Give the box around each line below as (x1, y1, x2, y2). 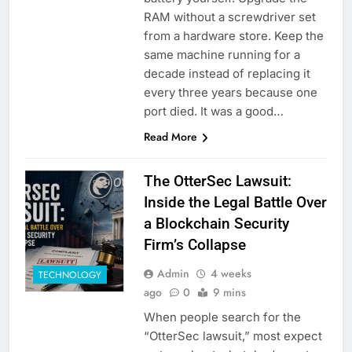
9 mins (212, 284, 246, 301)
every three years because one (143, 85, 317, 101)
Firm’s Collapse (143, 236, 246, 255)
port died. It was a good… (143, 104, 284, 119)
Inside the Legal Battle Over (143, 193, 327, 212)
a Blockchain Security (143, 214, 289, 233)
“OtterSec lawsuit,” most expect (143, 328, 322, 344)
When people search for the (143, 310, 301, 325)
